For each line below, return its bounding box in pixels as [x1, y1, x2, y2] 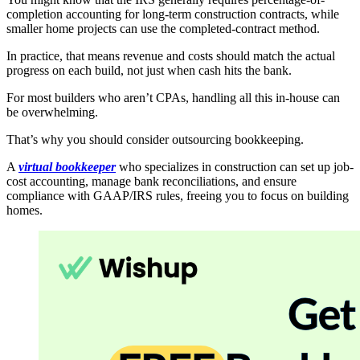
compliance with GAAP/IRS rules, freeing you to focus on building [6, 189, 349, 203]
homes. [6, 203, 43, 218]
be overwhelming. [6, 105, 98, 120]
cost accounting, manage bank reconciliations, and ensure [6, 174, 297, 189]
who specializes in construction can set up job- [116, 160, 354, 174]
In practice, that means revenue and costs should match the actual [6, 49, 335, 63]
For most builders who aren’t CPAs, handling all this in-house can [6, 91, 340, 105]
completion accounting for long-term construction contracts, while [6, 7, 339, 22]
